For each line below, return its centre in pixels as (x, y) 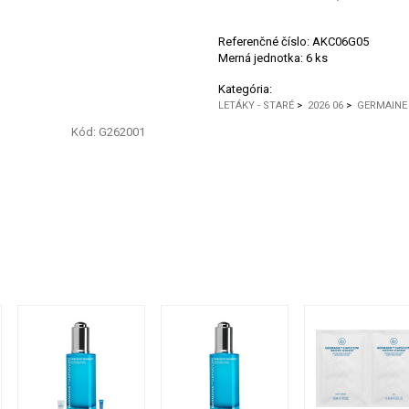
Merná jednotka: (262, 58)
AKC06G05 (341, 42)
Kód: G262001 (108, 132)
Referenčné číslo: (265, 42)
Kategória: (245, 89)
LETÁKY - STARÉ (256, 105)
